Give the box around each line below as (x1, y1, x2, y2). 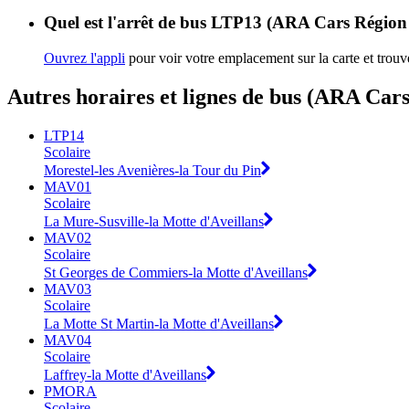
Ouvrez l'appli (44, 50, 125, 67)
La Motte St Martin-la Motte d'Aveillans (44, 315, 274, 331)
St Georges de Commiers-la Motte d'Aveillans (44, 264, 308, 280)
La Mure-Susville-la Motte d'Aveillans (44, 213, 264, 229)
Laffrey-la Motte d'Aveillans (44, 366, 206, 383)
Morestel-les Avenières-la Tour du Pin (44, 162, 261, 178)
